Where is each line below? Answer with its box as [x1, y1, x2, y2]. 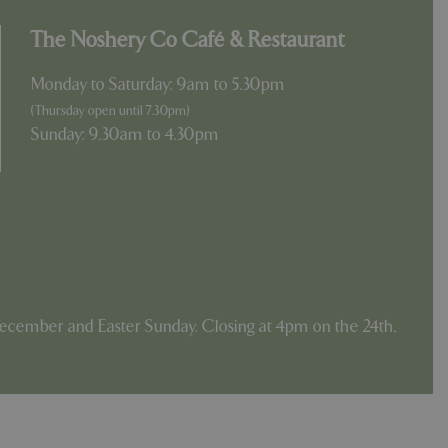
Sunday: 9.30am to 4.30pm [31, 125, 219, 145]
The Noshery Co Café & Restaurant [31, 28, 345, 54]
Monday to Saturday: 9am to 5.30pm [31, 75, 285, 95]
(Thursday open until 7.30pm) [31, 103, 190, 119]
